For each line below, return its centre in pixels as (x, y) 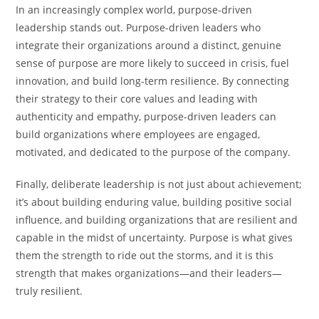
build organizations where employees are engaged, (138, 134)
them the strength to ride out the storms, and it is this (145, 255)
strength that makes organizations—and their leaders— (149, 273)
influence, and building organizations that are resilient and (157, 219)
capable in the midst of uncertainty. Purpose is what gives (155, 237)
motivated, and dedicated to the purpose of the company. (153, 152)
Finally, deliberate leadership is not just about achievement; (159, 184)
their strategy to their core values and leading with (137, 98)
